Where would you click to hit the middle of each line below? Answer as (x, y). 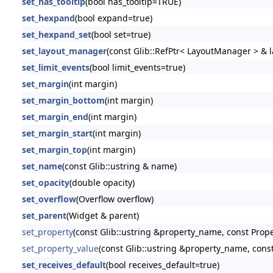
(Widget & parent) (102, 215)
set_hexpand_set (56, 34)
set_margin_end (55, 116)
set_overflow (49, 199)
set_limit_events (55, 67)
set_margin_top (54, 149)
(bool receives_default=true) (162, 264)
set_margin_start (57, 133)
